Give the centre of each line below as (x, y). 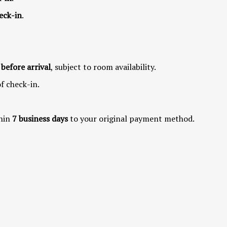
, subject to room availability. (103, 67)
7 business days (40, 118)
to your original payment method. (132, 118)
